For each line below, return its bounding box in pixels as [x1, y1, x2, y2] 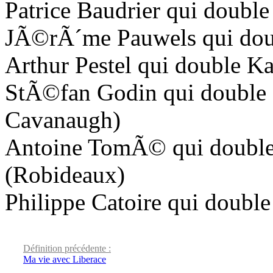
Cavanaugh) [5, 106, 121, 133]
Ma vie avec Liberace [23, 253, 106, 264]
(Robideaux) [5, 161, 125, 188]
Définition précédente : [23, 243, 111, 253]
